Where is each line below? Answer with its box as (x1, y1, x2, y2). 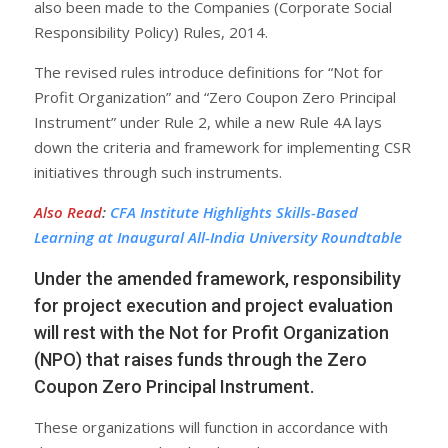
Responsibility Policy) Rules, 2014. (34, 21, 268, 42)
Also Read (34, 201, 102, 222)
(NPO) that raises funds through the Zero (34, 348, 367, 370)
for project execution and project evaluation (34, 294, 393, 316)
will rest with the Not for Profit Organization (34, 321, 389, 343)
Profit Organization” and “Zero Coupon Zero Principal (34, 86, 396, 107)
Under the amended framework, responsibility (34, 267, 401, 289)
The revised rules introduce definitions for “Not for (34, 61, 383, 82)
